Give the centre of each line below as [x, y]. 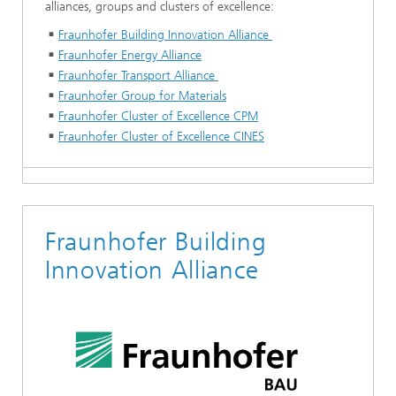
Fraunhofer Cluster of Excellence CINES [161, 137]
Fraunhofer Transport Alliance [138, 76]
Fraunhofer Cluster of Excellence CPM [158, 116]
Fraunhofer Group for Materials [142, 96]
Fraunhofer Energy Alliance [130, 55]
